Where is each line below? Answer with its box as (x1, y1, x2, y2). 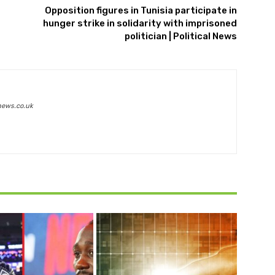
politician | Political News (124, 31, 237, 42)
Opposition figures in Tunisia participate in (44, 5, 237, 17)
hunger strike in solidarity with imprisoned (42, 18, 237, 29)
